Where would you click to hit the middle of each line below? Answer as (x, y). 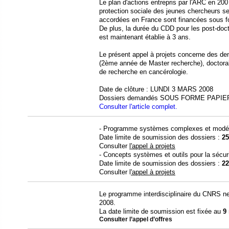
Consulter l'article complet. (138, 106)
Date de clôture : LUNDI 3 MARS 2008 (156, 89)
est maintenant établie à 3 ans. (145, 37)
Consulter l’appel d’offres (136, 219)
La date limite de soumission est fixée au (161, 211)
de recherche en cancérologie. (144, 72)
